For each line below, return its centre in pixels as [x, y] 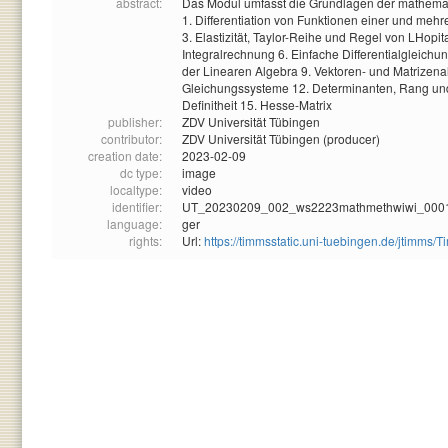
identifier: [137, 207]
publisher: [135, 122]
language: [134, 224]
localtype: [136, 190]
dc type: [141, 173]
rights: [145, 241]
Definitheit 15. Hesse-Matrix [257, 105]
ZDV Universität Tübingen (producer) [281, 139]
